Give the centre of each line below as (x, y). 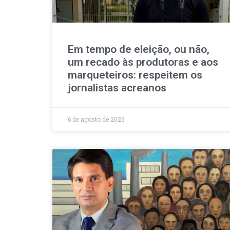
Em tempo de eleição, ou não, (139, 50)
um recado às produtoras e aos (143, 62)
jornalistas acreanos (117, 88)
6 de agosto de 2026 (96, 119)
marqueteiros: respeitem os (135, 75)
